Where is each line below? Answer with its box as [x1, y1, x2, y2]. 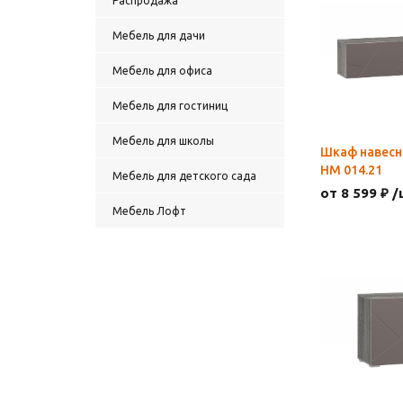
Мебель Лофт [112, 205, 186, 217]
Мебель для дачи [112, 30, 205, 41]
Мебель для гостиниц [112, 100, 228, 112]
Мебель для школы [112, 135, 214, 147]
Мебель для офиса [112, 65, 212, 76]
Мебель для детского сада [112, 170, 256, 182]
